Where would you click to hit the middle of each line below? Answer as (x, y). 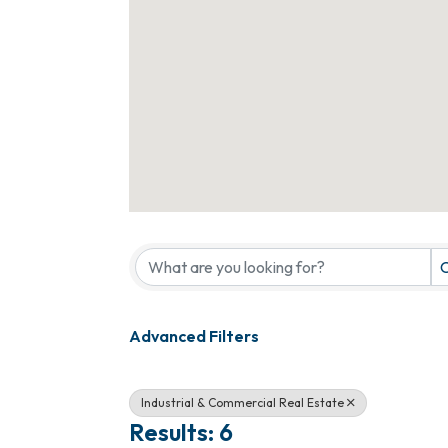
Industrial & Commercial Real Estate (242, 402)
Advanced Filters (194, 335)
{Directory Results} (232, 226)
